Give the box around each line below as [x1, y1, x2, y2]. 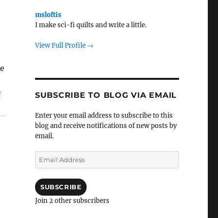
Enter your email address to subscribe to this [35, 111, 173, 120]
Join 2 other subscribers [35, 196, 109, 205]
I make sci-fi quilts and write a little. [35, 20, 146, 29]
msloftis [35, 10, 61, 19]
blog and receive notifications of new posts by [35, 121, 177, 130]
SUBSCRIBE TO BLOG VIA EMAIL [35, 90, 177, 100]
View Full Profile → [35, 41, 93, 50]
